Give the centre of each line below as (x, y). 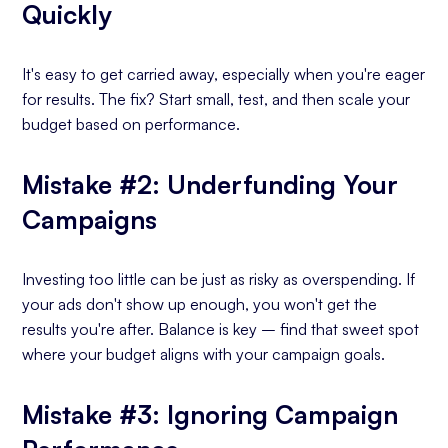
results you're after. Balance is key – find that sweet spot (221, 329)
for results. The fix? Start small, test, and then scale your (216, 99)
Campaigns (90, 219)
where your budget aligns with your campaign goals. (204, 354)
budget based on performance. (131, 124)
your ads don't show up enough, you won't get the (200, 304)
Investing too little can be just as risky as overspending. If (219, 279)
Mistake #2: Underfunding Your (210, 184)
